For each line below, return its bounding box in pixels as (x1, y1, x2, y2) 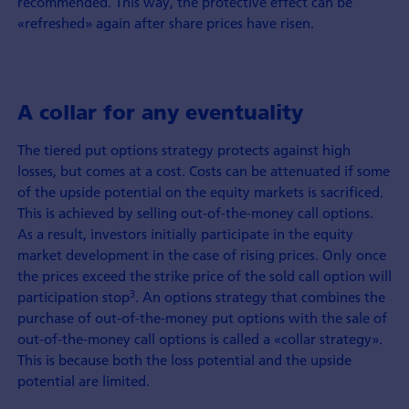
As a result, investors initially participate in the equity (16, 225, 353, 244)
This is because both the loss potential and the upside (16, 351, 351, 370)
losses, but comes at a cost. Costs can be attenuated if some (16, 162, 390, 181)
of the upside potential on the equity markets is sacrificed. (16, 183, 383, 202)
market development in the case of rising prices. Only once (16, 246, 386, 265)
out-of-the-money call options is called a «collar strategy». (16, 330, 383, 349)
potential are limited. (16, 372, 150, 391)
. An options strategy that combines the (134, 288, 385, 307)
